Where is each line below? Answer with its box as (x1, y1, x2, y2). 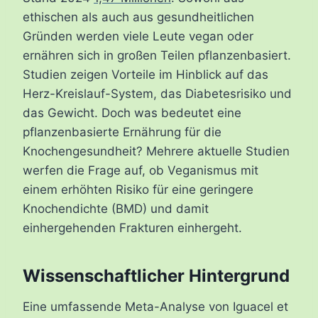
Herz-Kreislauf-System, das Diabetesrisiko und (23, 87, 292, 102)
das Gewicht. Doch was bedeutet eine (23, 106, 241, 121)
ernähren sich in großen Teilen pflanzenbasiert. (23, 48, 291, 63)
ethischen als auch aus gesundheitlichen (23, 10, 254, 25)
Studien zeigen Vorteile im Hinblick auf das (23, 67, 268, 82)
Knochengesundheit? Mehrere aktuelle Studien (23, 144, 290, 159)
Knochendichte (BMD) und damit (23, 202, 209, 216)
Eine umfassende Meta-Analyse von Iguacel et (23, 300, 288, 314)
